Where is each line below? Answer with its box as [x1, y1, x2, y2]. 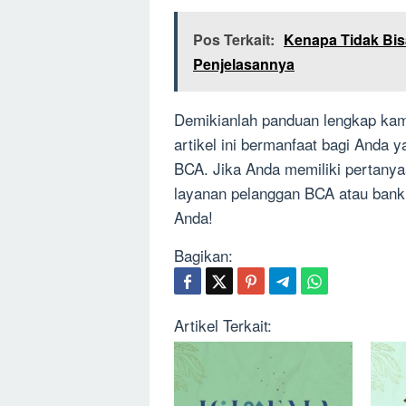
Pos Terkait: [193, 29, 275, 51]
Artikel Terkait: [174, 314, 272, 337]
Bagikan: [174, 244, 233, 267]
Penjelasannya [193, 53, 295, 75]
